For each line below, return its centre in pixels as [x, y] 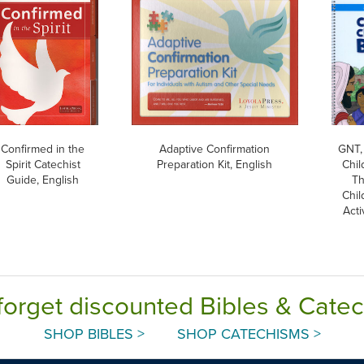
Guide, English [43, 179]
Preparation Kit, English [214, 164]
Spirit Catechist [43, 164]
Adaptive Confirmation [214, 148]
